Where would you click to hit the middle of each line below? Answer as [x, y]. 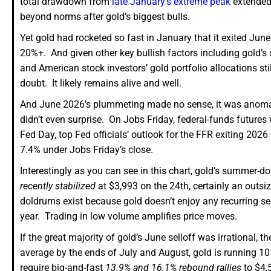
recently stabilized [58, 186]
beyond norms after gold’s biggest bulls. [105, 17]
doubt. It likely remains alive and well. [101, 83]
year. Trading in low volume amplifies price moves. [129, 217]
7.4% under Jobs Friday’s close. [87, 150]
